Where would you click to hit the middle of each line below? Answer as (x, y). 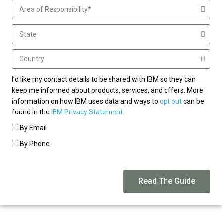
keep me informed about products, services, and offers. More (108, 90)
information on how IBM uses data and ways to (86, 101)
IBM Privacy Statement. (88, 112)
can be (193, 101)
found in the (31, 112)
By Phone (35, 143)
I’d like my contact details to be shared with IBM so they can (104, 79)
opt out (171, 101)
